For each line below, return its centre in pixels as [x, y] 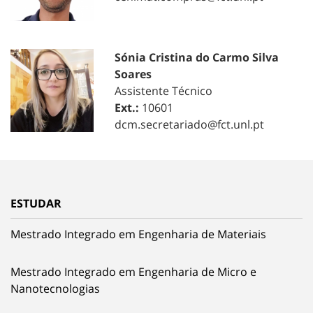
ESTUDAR [36, 203]
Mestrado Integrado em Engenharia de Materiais [138, 234]
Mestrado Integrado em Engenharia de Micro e [133, 271]
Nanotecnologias [55, 288]
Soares [133, 74]
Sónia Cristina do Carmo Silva [197, 57]
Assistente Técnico [164, 90]
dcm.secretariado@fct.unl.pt [190, 124]
